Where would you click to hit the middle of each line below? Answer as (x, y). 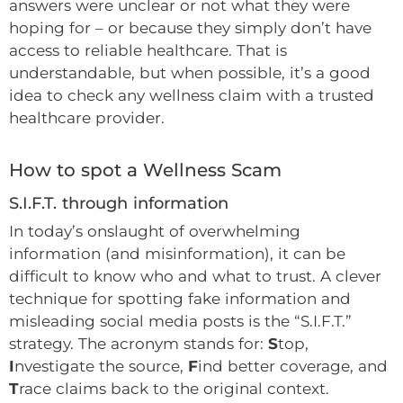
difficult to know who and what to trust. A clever (195, 276)
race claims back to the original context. (174, 388)
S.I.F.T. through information (119, 203)
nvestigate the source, (101, 366)
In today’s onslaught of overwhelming (155, 231)
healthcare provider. (87, 118)
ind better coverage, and (293, 366)
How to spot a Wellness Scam (145, 170)
